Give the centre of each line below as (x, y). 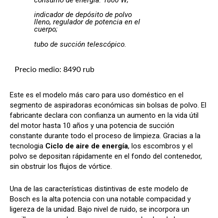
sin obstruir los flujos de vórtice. (61, 166)
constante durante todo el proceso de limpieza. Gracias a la (105, 136)
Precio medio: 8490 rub (54, 69)
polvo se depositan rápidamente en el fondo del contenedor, (106, 156)
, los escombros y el (160, 146)
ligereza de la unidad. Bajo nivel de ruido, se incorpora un (100, 209)
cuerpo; (46, 29)
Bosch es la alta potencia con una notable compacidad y (100, 199)
